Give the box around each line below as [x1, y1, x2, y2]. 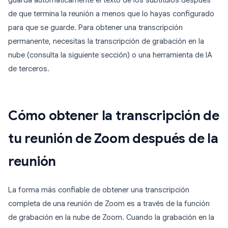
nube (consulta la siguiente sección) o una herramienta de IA [8, 50, 212, 60]
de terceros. [8, 64, 49, 74]
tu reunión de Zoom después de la [8, 130, 218, 147]
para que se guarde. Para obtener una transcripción [8, 23, 183, 33]
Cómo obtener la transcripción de [8, 107, 219, 124]
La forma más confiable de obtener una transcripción [8, 185, 189, 195]
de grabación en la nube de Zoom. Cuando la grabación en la [8, 213, 214, 222]
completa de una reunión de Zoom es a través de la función [8, 199, 210, 209]
